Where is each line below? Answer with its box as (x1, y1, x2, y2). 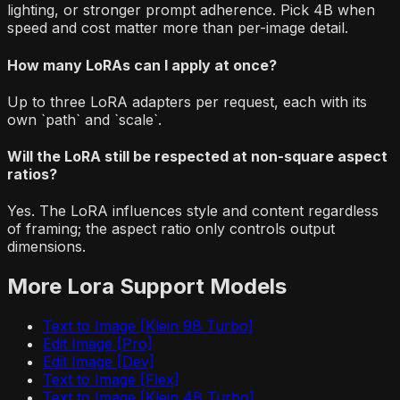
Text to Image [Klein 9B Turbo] (43, 317, 254, 336)
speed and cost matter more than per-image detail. (7, 19, 348, 37)
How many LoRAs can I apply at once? (7, 55, 277, 74)
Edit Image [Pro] (43, 335, 153, 354)
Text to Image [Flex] (43, 371, 179, 389)
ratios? (7, 165, 57, 184)
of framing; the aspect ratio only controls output (7, 220, 335, 238)
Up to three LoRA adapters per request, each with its (7, 92, 367, 111)
